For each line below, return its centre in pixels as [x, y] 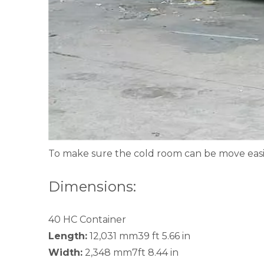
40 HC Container [87, 219]
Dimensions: [92, 186]
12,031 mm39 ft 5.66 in [139, 236]
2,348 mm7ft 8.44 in [131, 252]
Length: [68, 236]
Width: [65, 252]
